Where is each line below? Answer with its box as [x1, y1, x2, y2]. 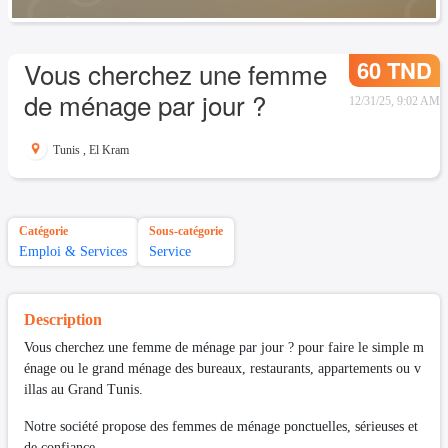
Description [24, 311, 102, 329]
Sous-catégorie [149, 224, 223, 239]
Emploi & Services [19, 244, 127, 260]
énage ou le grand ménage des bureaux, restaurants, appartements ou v [24, 361, 421, 377]
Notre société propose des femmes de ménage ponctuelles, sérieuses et [24, 419, 422, 435]
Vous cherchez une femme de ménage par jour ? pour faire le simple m [24, 340, 424, 356]
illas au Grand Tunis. [24, 382, 143, 398]
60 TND [357, 54, 432, 86]
